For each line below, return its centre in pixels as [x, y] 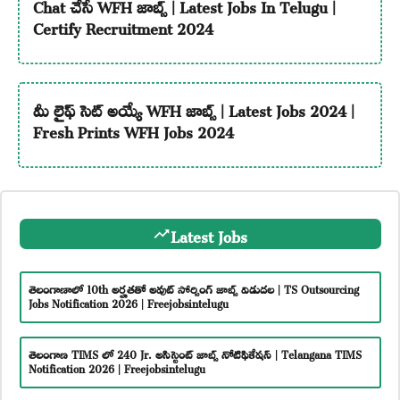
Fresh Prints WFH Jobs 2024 [133, 129]
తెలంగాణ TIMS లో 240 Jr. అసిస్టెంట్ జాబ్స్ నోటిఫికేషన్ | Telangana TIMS [195, 352]
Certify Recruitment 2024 [123, 25]
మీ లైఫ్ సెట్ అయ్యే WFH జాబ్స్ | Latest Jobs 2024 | [193, 108]
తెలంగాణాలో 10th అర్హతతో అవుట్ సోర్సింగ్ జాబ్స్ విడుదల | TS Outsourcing [193, 287]
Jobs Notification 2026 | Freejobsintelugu [128, 301]
